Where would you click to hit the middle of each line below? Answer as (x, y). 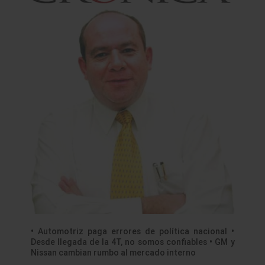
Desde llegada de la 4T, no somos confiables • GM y (132, 242)
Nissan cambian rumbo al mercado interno (113, 253)
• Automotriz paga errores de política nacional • (132, 232)
